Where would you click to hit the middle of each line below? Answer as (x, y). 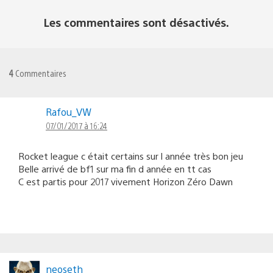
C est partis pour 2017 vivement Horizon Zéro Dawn (126, 181)
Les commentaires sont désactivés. (136, 22)
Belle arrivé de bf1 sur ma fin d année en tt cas (115, 168)
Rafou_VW (69, 112)
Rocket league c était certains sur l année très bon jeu (131, 155)
